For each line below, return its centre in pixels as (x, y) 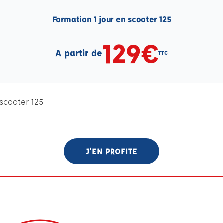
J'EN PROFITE (111, 151)
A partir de (79, 53)
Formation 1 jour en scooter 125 (111, 19)
